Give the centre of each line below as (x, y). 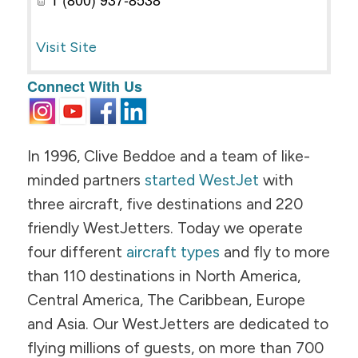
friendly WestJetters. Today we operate (165, 228)
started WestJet (201, 180)
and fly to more (274, 252)
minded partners (86, 180)
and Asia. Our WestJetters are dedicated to (177, 324)
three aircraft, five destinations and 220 (165, 204)
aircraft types (173, 252)
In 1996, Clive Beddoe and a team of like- (168, 156)
